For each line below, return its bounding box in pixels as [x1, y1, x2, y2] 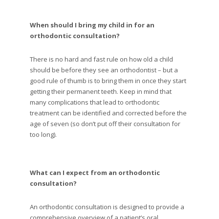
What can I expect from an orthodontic [30, 168, 160, 177]
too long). [30, 130, 57, 139]
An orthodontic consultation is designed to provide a [30, 202, 184, 212]
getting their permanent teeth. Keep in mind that [30, 87, 172, 96]
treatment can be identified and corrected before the [30, 108, 187, 117]
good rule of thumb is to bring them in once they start [30, 76, 186, 85]
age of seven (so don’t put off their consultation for [30, 119, 180, 128]
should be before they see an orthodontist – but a [30, 65, 178, 74]
